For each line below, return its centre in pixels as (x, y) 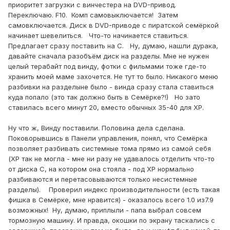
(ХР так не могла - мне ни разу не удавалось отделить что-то (111, 159)
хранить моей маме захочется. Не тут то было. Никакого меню (113, 77)
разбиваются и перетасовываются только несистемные (103, 179)
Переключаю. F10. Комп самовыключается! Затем (93, 15)
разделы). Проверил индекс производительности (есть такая (114, 190)
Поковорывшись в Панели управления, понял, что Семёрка (108, 138)
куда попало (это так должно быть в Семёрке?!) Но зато (104, 97)
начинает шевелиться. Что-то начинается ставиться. (98, 36)
